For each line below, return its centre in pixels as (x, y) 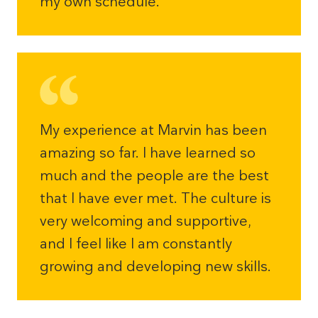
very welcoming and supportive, (146, 221)
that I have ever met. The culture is (155, 198)
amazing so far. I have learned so (148, 153)
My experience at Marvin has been (153, 130)
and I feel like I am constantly (136, 243)
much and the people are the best (154, 175)
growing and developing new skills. (155, 266)
